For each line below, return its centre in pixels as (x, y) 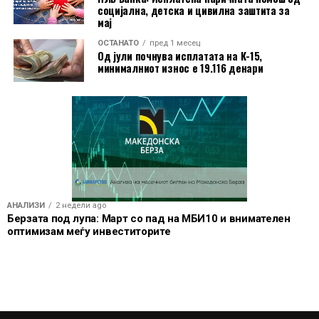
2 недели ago (81, 205)
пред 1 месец (174, 43)
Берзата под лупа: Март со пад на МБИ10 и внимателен (149, 218)
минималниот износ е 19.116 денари (180, 68)
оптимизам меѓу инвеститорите (89, 231)
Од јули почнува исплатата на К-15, (180, 56)
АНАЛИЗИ (26, 205)
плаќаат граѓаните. (62, 15)
